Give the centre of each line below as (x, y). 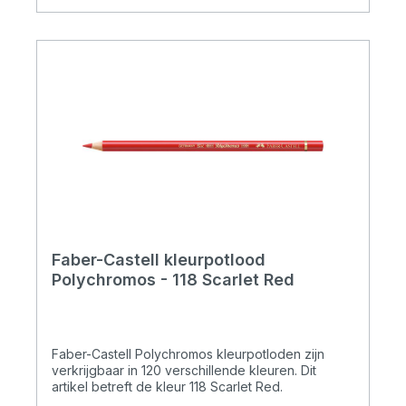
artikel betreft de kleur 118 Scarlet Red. (167, 387)
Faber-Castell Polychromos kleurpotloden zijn (188, 354)
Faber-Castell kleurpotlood (159, 260)
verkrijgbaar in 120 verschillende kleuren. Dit (184, 371)
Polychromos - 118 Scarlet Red (173, 280)
